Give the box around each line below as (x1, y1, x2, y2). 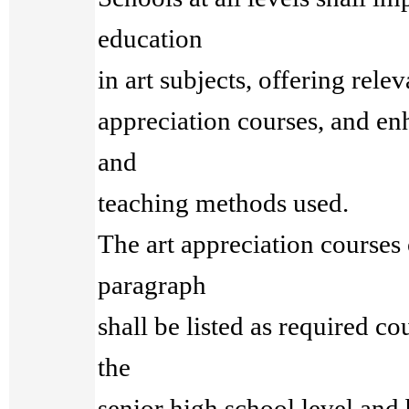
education (98, 24, 204, 53)
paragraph (98, 270, 207, 299)
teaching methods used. (98, 188, 350, 217)
